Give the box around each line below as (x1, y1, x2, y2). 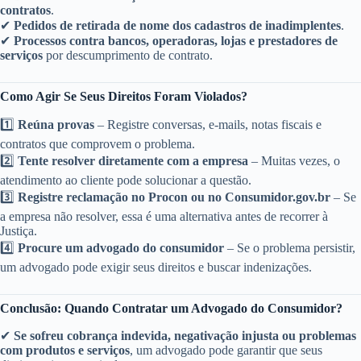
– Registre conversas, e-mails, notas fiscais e (94, 118, 322, 132)
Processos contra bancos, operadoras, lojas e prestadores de (14, 33, 338, 48)
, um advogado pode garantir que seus (130, 343, 322, 358)
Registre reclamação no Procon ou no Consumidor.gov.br (18, 190, 330, 205)
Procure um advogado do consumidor (18, 241, 224, 255)
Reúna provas (18, 118, 94, 132)
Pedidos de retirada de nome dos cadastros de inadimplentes (14, 18, 341, 32)
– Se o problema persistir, (224, 241, 355, 255)
